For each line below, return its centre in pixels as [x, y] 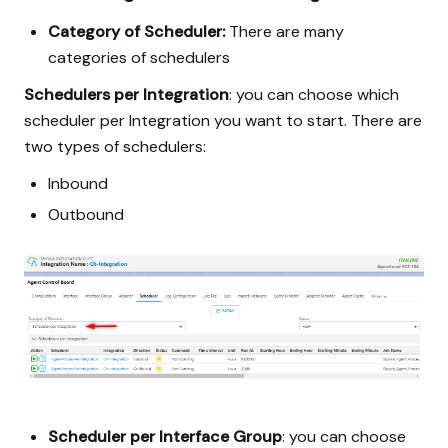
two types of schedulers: [115, 146]
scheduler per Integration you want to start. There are [223, 120]
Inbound [78, 183]
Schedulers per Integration [126, 94]
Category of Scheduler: [136, 31]
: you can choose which [314, 94]
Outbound [86, 214]
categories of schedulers [139, 57]
